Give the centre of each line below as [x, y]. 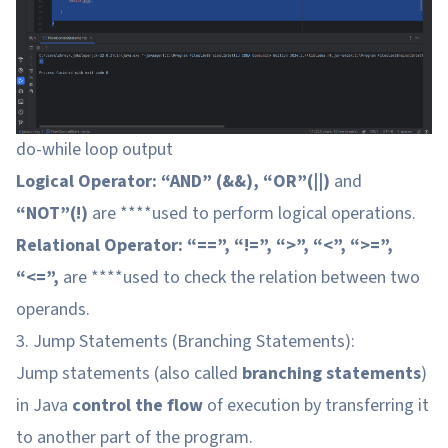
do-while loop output [94, 149]
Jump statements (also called [129, 373]
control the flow [137, 405]
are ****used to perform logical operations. [252, 213]
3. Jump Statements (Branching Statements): [185, 341]
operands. [53, 309]
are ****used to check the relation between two [239, 277]
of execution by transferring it [316, 405]
